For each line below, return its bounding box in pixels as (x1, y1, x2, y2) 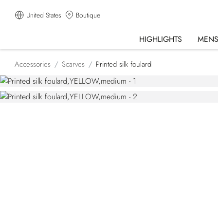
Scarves (62, 59, 85, 70)
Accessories (15, 59, 51, 70)
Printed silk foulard (96, 59, 151, 70)
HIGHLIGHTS (139, 33, 182, 45)
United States (26, 10, 61, 20)
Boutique (76, 10, 100, 20)
